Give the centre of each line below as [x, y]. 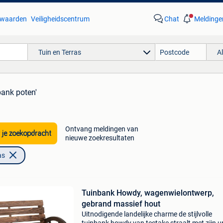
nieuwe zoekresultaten [100, 138]
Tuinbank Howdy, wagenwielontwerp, [148, 193]
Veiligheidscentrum [60, 19]
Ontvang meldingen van [102, 129]
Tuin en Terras [59, 52]
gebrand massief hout [121, 204]
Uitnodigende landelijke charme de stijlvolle [147, 214]
